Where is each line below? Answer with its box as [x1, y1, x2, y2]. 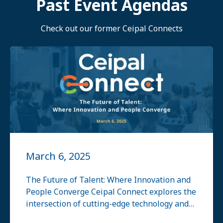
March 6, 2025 [26, 149, 91, 163]
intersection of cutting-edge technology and [26, 198, 189, 210]
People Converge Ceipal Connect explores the [26, 186, 196, 198]
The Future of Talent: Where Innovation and [26, 174, 191, 186]
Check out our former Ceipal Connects [40, 22, 183, 34]
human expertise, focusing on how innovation [26, 210, 197, 222]
